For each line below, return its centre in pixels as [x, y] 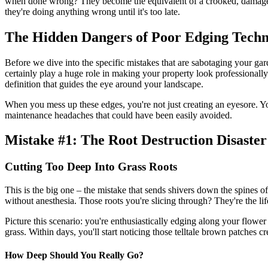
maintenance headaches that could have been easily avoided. [118, 115]
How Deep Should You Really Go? [74, 255]
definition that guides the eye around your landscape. [104, 84]
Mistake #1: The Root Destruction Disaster [136, 140]
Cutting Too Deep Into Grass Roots [91, 167]
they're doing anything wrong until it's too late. [92, 11]
